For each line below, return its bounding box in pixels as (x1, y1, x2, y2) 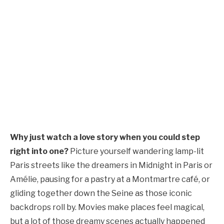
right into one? (10, 146, 68, 156)
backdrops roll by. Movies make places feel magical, (10, 202, 204, 212)
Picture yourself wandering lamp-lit (68, 146, 204, 156)
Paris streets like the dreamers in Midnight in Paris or (10, 160, 212, 170)
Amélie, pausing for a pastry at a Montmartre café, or (10, 174, 210, 184)
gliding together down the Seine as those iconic (10, 188, 192, 198)
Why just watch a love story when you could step (10, 132, 200, 142)
